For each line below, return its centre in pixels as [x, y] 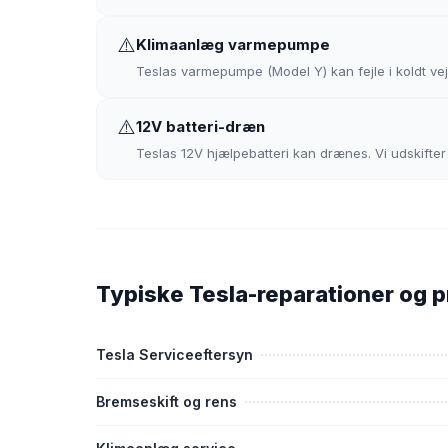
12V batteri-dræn [200, 126]
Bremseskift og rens [166, 401]
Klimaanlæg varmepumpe [233, 44]
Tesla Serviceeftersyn [174, 354]
